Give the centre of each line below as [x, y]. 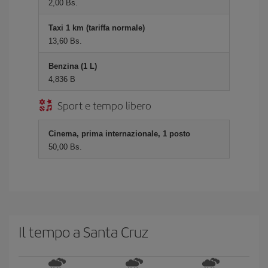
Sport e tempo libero [104, 105]
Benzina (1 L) [73, 66]
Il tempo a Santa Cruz [83, 232]
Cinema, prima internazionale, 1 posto [119, 134]
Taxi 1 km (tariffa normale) [97, 28]
